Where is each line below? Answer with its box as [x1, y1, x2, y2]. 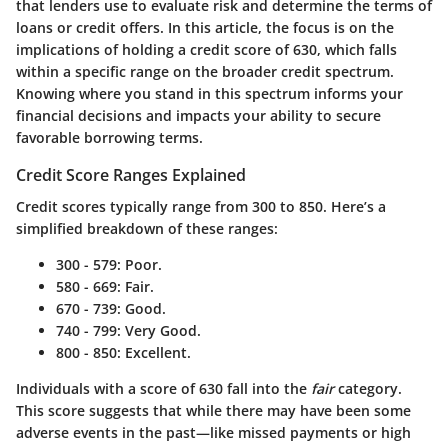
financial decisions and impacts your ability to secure [16, 105, 381, 125]
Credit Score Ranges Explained [16, 163, 246, 186]
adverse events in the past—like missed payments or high [16, 423, 411, 443]
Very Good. [121, 321, 201, 341]
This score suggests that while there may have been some [16, 401, 411, 421]
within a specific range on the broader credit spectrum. [16, 61, 394, 81]
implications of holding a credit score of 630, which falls [16, 39, 397, 59]
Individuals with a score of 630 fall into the [16, 379, 311, 399]
